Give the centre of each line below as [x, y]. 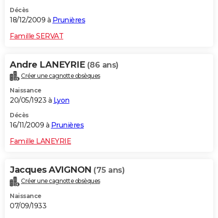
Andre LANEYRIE [48, 64]
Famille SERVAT [36, 36]
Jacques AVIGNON [52, 170]
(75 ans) [109, 170]
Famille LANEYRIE [40, 141]
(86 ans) [103, 65]
